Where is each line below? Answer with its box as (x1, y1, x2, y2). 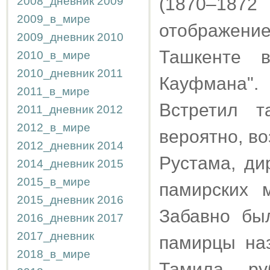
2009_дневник (17, 31, 94, 43)
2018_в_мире (17, 248, 90, 260)
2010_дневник (17, 67, 94, 80)
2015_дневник (17, 193, 94, 206)
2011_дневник (17, 103, 93, 116)
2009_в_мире (17, 13, 90, 25)
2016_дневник (17, 212, 94, 224)
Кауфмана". (159, 74, 259, 93)
